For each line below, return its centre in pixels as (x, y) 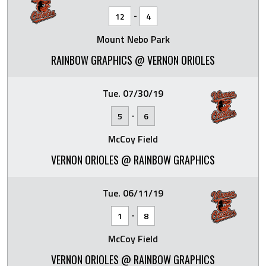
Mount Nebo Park (133, 39)
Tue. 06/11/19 (133, 193)
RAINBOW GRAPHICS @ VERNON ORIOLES (133, 60)
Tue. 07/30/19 (133, 93)
